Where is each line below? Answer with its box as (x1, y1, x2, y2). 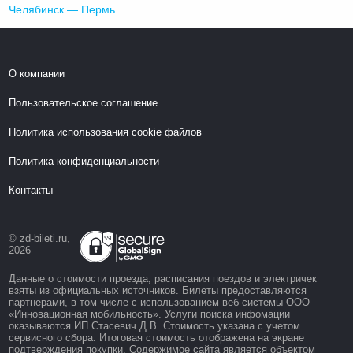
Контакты (9, 184, 54, 196)
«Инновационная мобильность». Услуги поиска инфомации (9, 307, 291, 320)
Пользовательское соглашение (9, 96, 158, 109)
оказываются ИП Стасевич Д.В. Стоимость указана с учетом (9, 319, 301, 332)
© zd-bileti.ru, (9, 232, 71, 244)
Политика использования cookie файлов (9, 125, 203, 138)
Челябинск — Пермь (9, 2, 116, 16)
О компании (9, 67, 65, 80)
